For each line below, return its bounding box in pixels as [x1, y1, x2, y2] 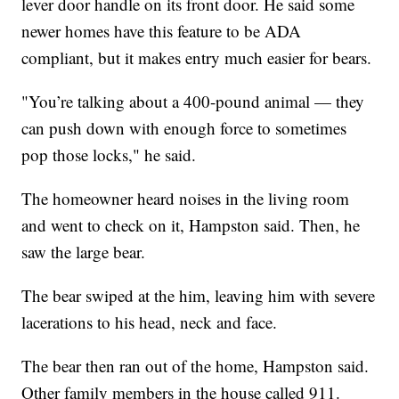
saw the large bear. [21, 240, 146, 264]
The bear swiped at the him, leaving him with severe [21, 284, 376, 307]
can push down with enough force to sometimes [21, 117, 347, 140]
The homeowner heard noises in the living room [21, 187, 350, 210]
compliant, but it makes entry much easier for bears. [21, 46, 372, 69]
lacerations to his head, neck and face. [21, 311, 278, 334]
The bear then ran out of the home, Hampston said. [21, 354, 370, 378]
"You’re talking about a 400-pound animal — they [21, 90, 365, 113]
